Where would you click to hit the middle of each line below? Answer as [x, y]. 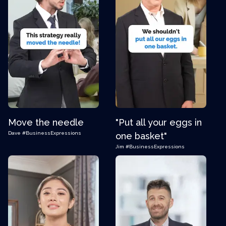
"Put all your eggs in [159, 122]
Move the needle [46, 122]
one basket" [141, 136]
